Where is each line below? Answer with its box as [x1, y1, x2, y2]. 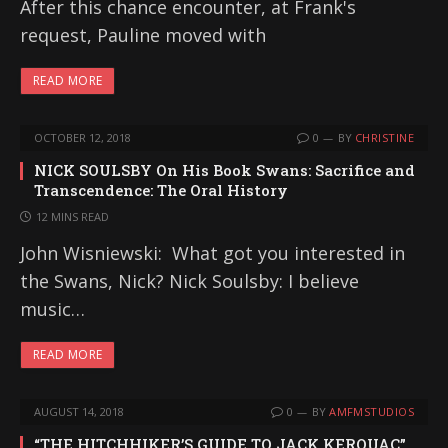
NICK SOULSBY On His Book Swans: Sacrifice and [34, 160, 415, 180]
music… [20, 297, 85, 321]
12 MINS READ [36, 209, 109, 224]
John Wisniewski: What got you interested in [20, 241, 405, 265]
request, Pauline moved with [20, 23, 266, 47]
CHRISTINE [355, 130, 414, 145]
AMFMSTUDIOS [329, 404, 414, 419]
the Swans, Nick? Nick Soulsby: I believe [20, 269, 359, 293]
